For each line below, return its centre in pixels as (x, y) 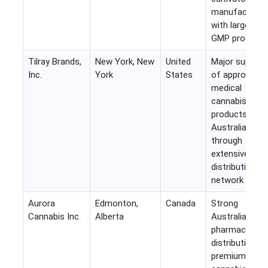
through (226, 141)
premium (228, 256)
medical (226, 88)
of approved (235, 75)
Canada (180, 204)
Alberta (109, 217)
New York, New (124, 62)
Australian (231, 217)
